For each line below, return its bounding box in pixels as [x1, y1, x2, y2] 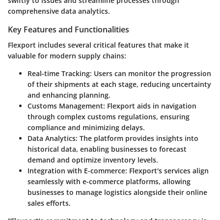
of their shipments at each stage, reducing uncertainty [27, 80, 211, 89]
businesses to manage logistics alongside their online [27, 188, 207, 197]
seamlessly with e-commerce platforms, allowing [27, 177, 191, 187]
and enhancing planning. [27, 90, 110, 100]
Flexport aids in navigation [105, 101, 196, 111]
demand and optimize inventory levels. [27, 155, 158, 165]
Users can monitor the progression [92, 69, 211, 79]
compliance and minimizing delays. [27, 123, 145, 133]
